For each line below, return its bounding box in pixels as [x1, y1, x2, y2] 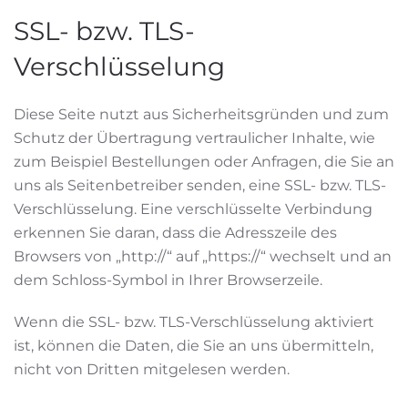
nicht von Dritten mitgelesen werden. [14, 361, 290, 378]
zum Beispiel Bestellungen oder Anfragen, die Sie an [14, 153, 394, 170]
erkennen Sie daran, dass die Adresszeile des [14, 224, 337, 241]
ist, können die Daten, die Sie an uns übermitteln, [14, 337, 373, 354]
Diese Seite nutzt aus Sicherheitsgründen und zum [14, 106, 389, 123]
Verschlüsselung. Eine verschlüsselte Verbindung [14, 200, 372, 218]
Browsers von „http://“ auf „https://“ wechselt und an [14, 248, 392, 265]
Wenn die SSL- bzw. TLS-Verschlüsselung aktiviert [14, 313, 374, 331]
